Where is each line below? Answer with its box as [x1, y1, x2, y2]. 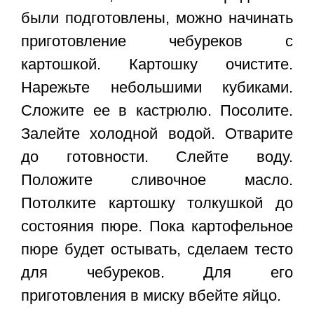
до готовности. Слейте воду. [21, 148, 293, 166]
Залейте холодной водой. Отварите [21, 125, 293, 143]
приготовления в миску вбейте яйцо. [21, 287, 281, 305]
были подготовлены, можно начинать [21, 9, 293, 27]
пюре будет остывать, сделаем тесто [21, 240, 293, 259]
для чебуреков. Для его [21, 264, 293, 282]
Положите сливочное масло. [21, 171, 293, 189]
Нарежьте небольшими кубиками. [21, 78, 293, 97]
